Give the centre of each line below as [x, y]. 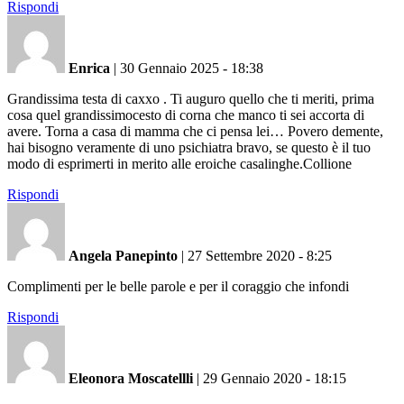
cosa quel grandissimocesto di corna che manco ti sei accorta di [186, 115]
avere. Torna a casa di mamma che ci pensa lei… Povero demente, [195, 131]
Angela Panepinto [123, 255]
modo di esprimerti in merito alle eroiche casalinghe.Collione [179, 163]
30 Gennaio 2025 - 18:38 [192, 68]
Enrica [89, 68]
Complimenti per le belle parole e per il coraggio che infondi [178, 286]
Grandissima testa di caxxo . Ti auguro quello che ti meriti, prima [191, 98]
